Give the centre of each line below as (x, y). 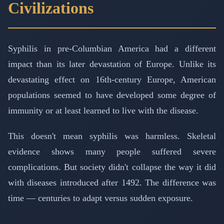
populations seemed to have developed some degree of (112, 95)
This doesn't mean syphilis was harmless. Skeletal (112, 136)
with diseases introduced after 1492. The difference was (112, 183)
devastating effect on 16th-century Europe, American (112, 80)
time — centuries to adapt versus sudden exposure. (100, 198)
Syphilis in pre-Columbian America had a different (112, 49)
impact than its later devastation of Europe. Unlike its (112, 64)
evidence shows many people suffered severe (112, 152)
